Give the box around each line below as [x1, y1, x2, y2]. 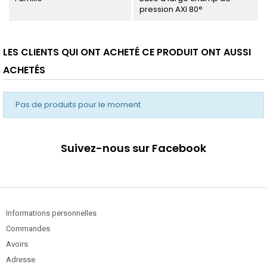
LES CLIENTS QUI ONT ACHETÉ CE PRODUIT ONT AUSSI [3, 45, 251, 60]
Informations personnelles [6, 209, 97, 218]
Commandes [6, 224, 50, 234]
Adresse [6, 255, 35, 265]
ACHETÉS [3, 63, 45, 77]
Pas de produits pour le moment [15, 99, 141, 111]
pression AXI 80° [139, 4, 203, 15]
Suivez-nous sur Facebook [61, 141, 206, 156]
